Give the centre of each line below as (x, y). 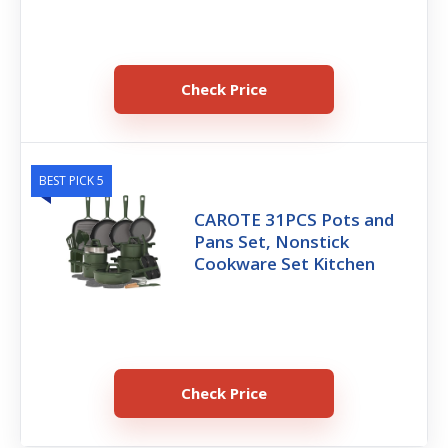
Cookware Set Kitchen (285, 263)
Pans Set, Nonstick (272, 241)
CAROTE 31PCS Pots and (294, 219)
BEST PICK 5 (71, 180)
